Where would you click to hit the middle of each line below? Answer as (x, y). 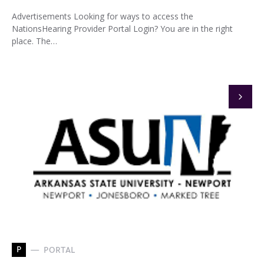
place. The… (34, 41)
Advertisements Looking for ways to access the (103, 16)
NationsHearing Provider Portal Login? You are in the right (122, 29)
